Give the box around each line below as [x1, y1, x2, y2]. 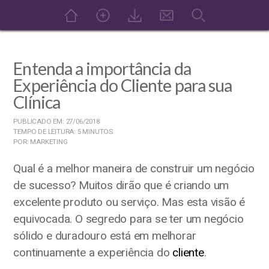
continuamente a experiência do [13, 246, 173, 259]
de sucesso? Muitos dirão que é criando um [13, 178, 229, 192]
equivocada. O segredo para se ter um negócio [13, 212, 244, 226]
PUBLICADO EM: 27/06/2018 [13, 117, 100, 125]
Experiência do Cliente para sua [13, 75, 232, 95]
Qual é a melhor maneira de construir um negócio [13, 162, 255, 175]
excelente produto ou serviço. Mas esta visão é [13, 195, 246, 209]
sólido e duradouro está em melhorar [13, 229, 196, 243]
